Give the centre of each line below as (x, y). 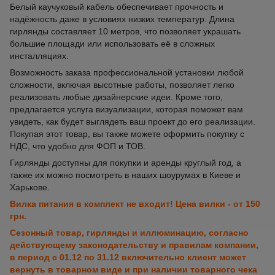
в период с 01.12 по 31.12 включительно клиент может (128, 257)
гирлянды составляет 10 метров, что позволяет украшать (125, 31)
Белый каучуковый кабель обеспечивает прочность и (117, 7)
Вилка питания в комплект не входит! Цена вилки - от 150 (135, 204)
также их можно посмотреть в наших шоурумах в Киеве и (125, 175)
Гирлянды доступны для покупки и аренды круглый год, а (126, 163)
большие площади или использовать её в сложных (112, 44)
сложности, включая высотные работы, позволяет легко (122, 85)
